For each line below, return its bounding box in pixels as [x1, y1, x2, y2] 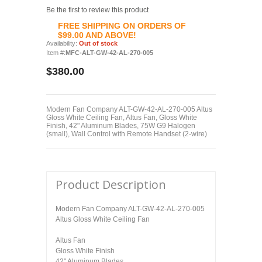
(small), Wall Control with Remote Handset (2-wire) [46, 130, 207, 139]
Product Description [56, 177, 166, 193]
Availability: [46, 40, 79, 47]
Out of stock [79, 40, 118, 47]
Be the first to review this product [46, 6, 149, 15]
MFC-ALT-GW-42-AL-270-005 [65, 49, 153, 57]
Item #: [46, 49, 65, 57]
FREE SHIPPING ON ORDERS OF [58, 21, 186, 31]
